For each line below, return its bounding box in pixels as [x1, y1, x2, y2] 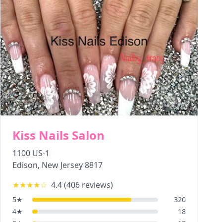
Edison [12, 160, 38, 170]
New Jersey [42, 160, 83, 170]
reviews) [80, 179, 113, 190]
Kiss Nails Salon [12, 127, 105, 143]
